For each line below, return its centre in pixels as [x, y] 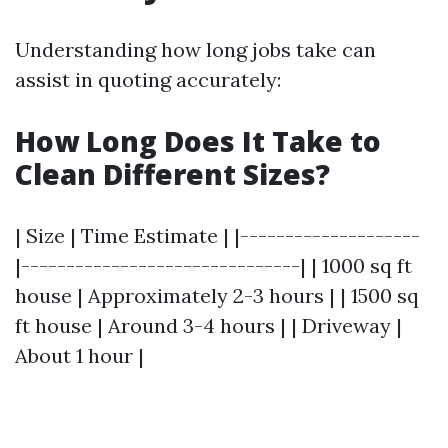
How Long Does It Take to [198, 141]
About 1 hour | [79, 355]
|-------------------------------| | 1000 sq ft [213, 265]
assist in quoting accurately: [148, 79]
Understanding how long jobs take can [195, 49]
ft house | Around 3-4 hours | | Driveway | [208, 325]
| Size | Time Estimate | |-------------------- [217, 235]
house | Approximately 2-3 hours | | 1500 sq [217, 295]
